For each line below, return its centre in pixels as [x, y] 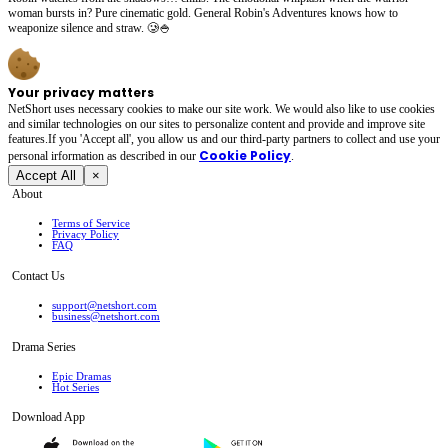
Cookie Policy [245, 155]
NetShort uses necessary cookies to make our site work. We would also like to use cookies [221, 108]
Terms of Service [91, 224]
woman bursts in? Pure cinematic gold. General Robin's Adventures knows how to [203, 12]
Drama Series [44, 346]
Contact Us [38, 275]
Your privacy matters [81, 92]
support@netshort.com [104, 306]
